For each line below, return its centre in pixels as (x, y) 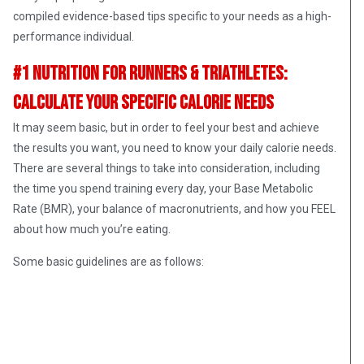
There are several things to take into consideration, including (167, 168)
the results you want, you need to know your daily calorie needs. (175, 147)
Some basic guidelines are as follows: (110, 261)
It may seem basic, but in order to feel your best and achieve (166, 127)
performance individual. (75, 36)
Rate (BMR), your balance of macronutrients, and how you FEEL (174, 208)
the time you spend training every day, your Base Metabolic (163, 188)
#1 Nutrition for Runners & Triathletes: (150, 73)
